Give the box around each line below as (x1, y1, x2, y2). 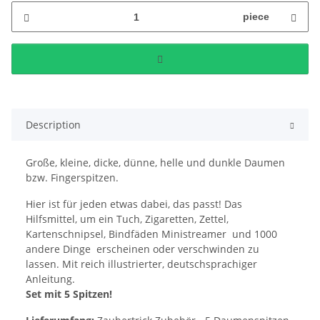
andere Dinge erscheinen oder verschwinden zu (26, 242, 259, 256)
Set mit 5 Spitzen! (26, 287, 112, 301)
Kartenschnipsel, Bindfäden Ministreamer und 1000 (26, 227, 277, 241)
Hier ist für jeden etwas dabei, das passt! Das (26, 197, 242, 211)
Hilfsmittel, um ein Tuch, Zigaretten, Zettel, (26, 212, 229, 226)
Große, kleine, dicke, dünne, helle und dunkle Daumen (26, 156, 285, 170)
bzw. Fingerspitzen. (26, 171, 119, 185)
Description (26, 118, 81, 132)
